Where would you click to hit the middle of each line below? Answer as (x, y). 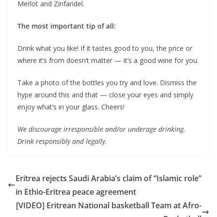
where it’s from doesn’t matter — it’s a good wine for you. (108, 60)
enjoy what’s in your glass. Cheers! (71, 107)
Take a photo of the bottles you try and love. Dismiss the (107, 82)
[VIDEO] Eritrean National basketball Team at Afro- (109, 205)
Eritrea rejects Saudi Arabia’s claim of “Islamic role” (108, 178)
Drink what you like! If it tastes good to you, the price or (105, 48)
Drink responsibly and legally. (62, 141)
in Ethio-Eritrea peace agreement (76, 192)
